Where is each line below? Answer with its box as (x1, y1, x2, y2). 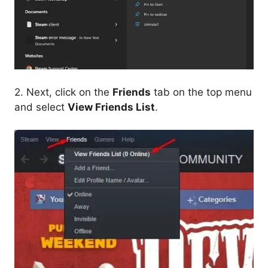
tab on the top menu (151, 86, 252, 98)
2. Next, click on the (14, 86, 112, 98)
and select (14, 100, 68, 113)
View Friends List (68, 100, 155, 113)
